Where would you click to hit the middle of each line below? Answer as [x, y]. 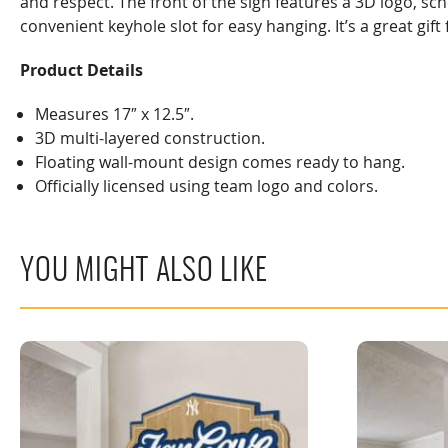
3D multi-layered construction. [150, 138]
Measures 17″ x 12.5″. [114, 114]
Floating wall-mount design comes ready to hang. [220, 162]
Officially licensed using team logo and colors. [206, 186]
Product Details [81, 70]
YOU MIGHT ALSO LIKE [144, 272]
